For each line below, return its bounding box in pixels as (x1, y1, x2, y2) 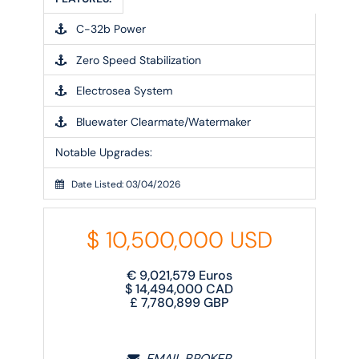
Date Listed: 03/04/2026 (64, 177, 181, 191)
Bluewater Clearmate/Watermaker (67, 114, 252, 129)
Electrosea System (67, 83, 173, 99)
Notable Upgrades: (55, 145, 153, 160)
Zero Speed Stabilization (67, 52, 202, 67)
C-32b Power (67, 21, 147, 36)
